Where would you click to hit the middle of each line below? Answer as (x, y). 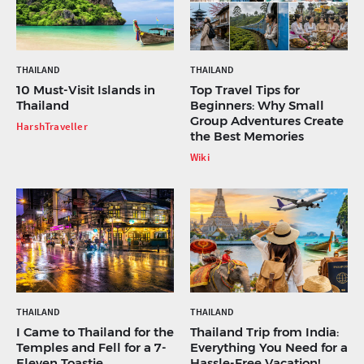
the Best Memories (247, 136)
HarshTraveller (52, 126)
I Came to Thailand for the (95, 331)
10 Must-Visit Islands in (86, 89)
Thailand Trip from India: (264, 331)
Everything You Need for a (269, 347)
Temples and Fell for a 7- (91, 347)
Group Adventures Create (267, 120)
